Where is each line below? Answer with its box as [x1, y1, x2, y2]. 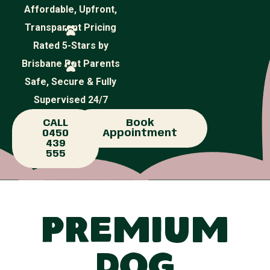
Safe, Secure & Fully [25, 76, 116, 87]
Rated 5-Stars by [33, 40, 108, 51]
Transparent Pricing [25, 22, 116, 33]
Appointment [102, 128, 178, 139]
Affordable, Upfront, [24, 4, 117, 15]
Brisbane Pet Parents [21, 58, 120, 69]
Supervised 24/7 [33, 94, 108, 105]
